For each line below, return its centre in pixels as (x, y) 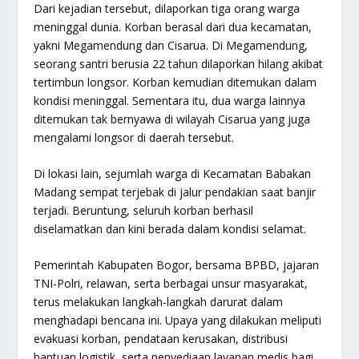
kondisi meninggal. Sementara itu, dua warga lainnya (170, 100)
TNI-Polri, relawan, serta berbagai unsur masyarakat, (171, 284)
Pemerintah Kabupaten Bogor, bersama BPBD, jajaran (177, 265)
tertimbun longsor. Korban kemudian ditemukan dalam (175, 82)
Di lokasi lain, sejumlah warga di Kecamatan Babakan (173, 173)
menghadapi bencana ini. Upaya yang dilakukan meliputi (178, 321)
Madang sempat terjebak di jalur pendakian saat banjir (175, 192)
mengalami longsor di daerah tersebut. (134, 137)
